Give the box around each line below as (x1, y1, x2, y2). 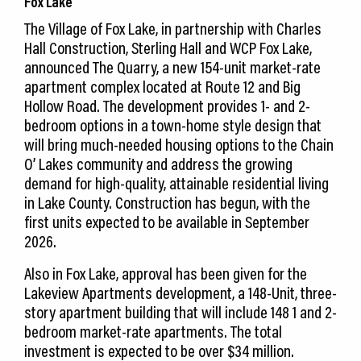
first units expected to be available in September (24, 211, 309, 233)
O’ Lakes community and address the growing (24, 153, 293, 175)
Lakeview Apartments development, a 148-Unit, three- (24, 282, 337, 304)
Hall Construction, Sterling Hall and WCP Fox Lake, (24, 37, 312, 59)
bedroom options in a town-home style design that (24, 114, 322, 136)
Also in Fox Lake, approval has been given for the (24, 263, 307, 284)
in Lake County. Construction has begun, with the (24, 192, 310, 214)
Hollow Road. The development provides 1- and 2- (24, 95, 310, 117)
